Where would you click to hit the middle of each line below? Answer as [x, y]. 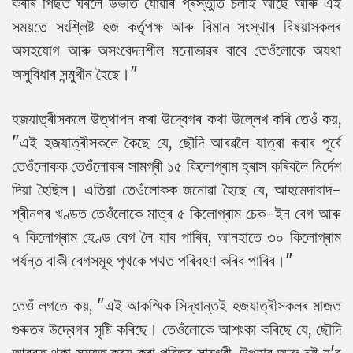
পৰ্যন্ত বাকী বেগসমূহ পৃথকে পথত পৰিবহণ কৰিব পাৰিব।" [154, 260]
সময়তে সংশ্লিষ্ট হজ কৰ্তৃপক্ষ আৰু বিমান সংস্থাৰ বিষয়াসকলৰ [176, 26]
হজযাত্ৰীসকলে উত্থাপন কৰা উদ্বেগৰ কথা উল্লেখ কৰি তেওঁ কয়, [176, 119]
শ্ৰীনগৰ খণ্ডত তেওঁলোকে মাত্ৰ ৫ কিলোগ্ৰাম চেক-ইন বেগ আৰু [176, 213]
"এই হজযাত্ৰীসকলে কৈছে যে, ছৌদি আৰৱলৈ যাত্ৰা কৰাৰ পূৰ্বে [176, 142]
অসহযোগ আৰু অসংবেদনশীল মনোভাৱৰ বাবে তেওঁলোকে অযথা [176, 50]
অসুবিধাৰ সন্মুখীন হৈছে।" [75, 74]
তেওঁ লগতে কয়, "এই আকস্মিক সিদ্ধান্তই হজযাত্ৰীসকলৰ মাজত [176, 305]
